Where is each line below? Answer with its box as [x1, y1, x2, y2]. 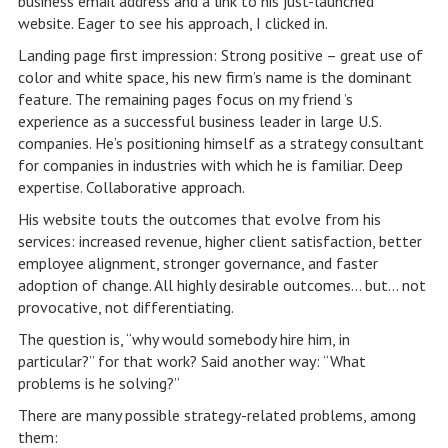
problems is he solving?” [17, 373, 180, 393]
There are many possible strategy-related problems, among [17, 405, 416, 425]
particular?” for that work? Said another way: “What [17, 351, 366, 371]
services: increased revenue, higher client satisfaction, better [17, 231, 422, 251]
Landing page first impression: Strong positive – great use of [17, 45, 423, 65]
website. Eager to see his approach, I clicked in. [17, 13, 328, 33]
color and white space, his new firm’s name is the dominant [17, 67, 412, 87]
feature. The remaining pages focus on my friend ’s [17, 89, 353, 109]
